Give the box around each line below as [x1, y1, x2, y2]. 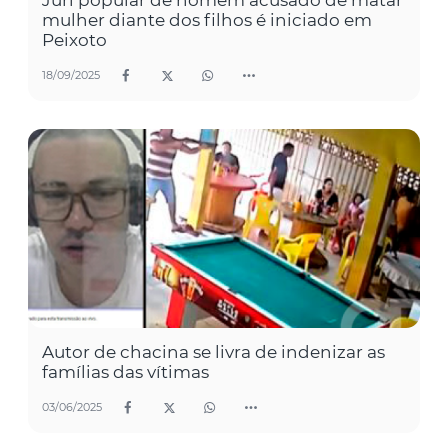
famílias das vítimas [42, 361, 209, 382]
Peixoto [42, 29, 107, 50]
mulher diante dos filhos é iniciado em [42, 9, 372, 30]
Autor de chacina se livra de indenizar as [42, 341, 385, 362]
